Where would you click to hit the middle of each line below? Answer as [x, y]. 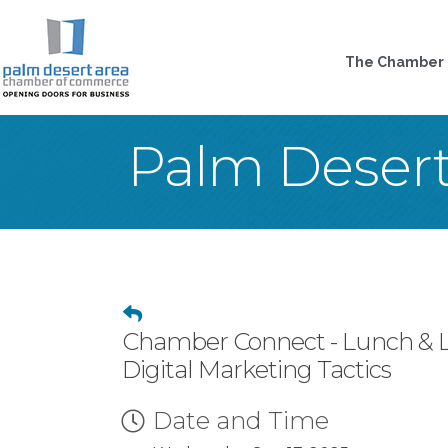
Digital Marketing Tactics [256, 369]
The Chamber [395, 62]
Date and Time [241, 420]
